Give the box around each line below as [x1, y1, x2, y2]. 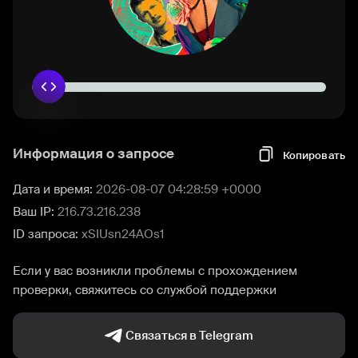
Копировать [282, 148, 345, 162]
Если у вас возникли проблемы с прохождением [13, 263, 297, 279]
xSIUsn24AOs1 [82, 226, 165, 242]
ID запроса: [13, 226, 82, 242]
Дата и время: [13, 181, 96, 197]
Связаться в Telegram [125, 328, 253, 344]
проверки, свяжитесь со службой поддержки [13, 282, 276, 298]
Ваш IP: [13, 204, 58, 220]
